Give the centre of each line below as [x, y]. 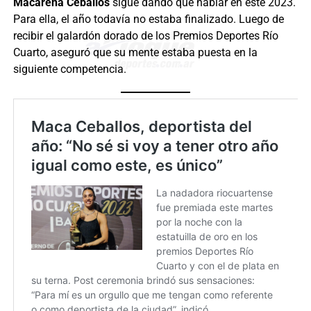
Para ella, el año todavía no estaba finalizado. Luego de [148, 19]
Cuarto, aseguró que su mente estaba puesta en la [135, 53]
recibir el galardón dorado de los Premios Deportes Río [145, 36]
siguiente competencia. [69, 69]
